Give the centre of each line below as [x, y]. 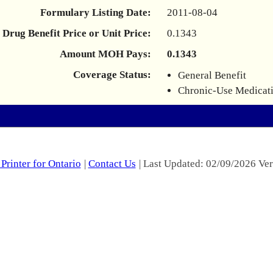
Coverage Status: [112, 75]
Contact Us [112, 164]
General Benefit [212, 75]
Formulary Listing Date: [96, 12]
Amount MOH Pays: [105, 54]
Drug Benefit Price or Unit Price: [77, 33]
